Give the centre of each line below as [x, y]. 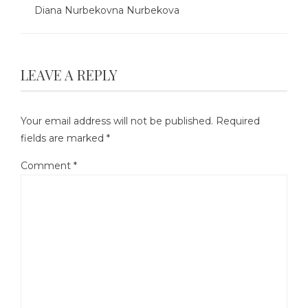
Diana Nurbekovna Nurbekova [107, 10]
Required [238, 121]
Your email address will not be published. [117, 121]
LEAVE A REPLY [69, 74]
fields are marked [64, 138]
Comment [47, 165]
